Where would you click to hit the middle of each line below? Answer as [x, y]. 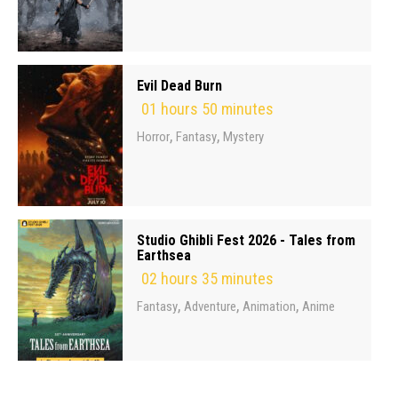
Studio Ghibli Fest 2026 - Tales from [246, 240]
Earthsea [164, 255]
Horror [153, 137]
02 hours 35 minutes [207, 279]
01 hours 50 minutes [207, 109]
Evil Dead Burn [179, 86]
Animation [269, 306]
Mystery [243, 137]
